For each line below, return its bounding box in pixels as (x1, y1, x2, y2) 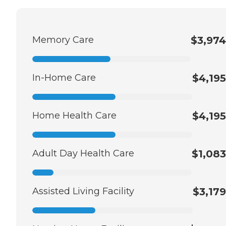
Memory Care (32, 34, 94, 46)
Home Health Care (32, 110, 117, 122)
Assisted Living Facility (32, 186, 134, 197)
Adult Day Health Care (32, 148, 134, 159)
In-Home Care (32, 72, 96, 84)
